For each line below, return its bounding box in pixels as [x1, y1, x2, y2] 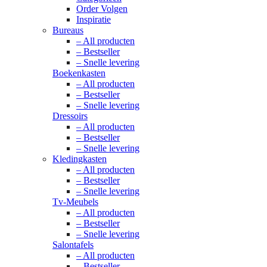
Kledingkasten [52, 154, 107, 164]
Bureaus [52, 25, 83, 36]
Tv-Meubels [52, 197, 98, 207]
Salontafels [52, 240, 94, 250]
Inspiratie [76, 14, 111, 25]
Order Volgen [76, 4, 128, 14]
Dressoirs [52, 111, 88, 122]
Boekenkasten [52, 68, 105, 79]
